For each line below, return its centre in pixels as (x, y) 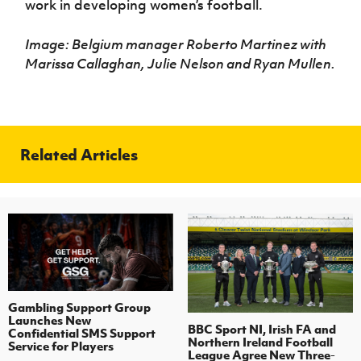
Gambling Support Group (79, 307)
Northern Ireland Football (260, 341)
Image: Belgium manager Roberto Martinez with (176, 44)
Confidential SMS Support (82, 332)
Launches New (50, 320)
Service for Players (61, 345)
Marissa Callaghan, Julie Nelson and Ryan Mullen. (180, 63)
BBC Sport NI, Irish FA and (261, 328)
